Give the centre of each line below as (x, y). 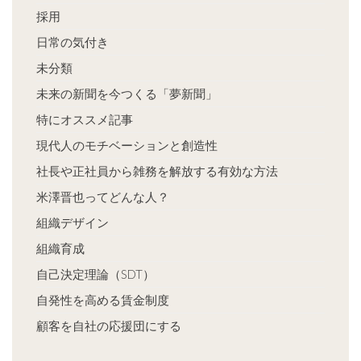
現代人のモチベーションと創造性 (127, 145)
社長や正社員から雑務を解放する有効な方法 (157, 171)
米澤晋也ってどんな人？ (103, 197)
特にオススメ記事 (85, 120)
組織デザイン (73, 223)
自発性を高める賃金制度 (103, 300)
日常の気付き (73, 42)
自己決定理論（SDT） (95, 274)
